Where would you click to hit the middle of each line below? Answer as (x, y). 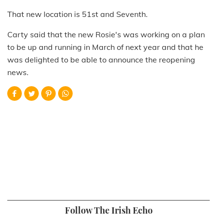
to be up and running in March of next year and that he (105, 47)
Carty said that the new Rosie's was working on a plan (106, 35)
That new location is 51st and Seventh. (77, 14)
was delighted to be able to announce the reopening (101, 60)
